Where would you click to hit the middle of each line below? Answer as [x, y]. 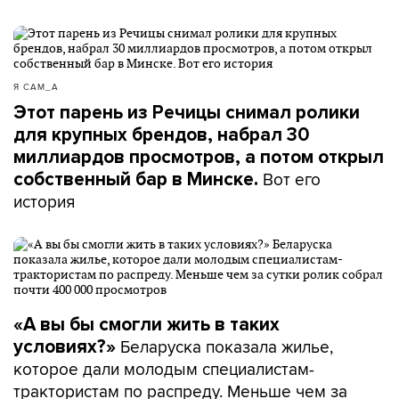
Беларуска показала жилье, [224, 346]
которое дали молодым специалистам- [164, 369]
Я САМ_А [36, 86]
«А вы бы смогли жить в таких [147, 325]
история [44, 201]
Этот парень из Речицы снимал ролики [187, 113]
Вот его [292, 179]
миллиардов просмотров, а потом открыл [199, 157]
